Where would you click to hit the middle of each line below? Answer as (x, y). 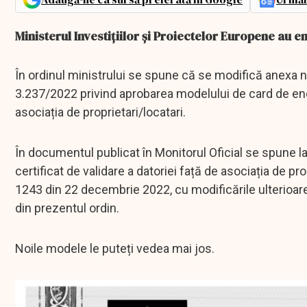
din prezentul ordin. (67, 208)
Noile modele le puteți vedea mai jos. (115, 249)
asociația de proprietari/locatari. (100, 112)
